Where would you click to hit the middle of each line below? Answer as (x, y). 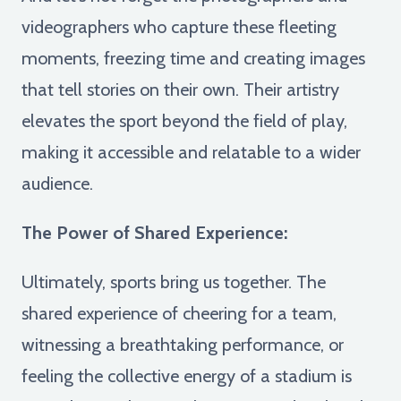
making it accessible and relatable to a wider (191, 152)
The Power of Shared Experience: (154, 232)
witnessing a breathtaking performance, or (183, 344)
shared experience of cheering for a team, (179, 313)
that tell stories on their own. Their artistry (180, 89)
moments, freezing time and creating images (193, 58)
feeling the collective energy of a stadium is (187, 375)
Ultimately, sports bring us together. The (174, 282)
